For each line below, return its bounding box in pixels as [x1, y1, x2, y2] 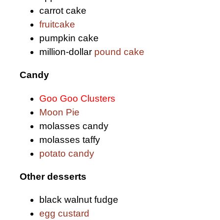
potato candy [39, 148, 94, 159]
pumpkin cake [39, 33, 99, 44]
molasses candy [39, 120, 109, 131]
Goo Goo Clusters [39, 93, 115, 104]
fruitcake [39, 19, 75, 30]
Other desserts [20, 171, 86, 182]
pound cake [94, 47, 144, 57]
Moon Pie [39, 107, 80, 117]
